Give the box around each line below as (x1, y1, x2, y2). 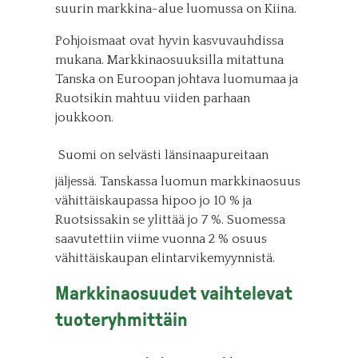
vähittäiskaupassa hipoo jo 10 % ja (54, 193, 252, 208)
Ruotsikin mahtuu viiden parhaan (54, 91, 250, 105)
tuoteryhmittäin (54, 309, 188, 330)
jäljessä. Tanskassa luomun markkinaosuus (54, 174, 300, 189)
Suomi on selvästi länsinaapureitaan (54, 147, 268, 162)
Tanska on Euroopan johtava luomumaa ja (54, 72, 298, 86)
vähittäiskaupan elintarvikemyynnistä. (54, 251, 275, 265)
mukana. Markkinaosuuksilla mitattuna (54, 53, 284, 67)
